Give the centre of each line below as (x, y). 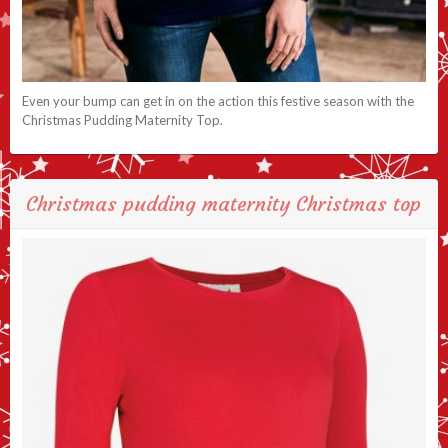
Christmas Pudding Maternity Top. (122, 120)
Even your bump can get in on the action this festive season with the (218, 101)
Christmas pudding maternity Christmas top (223, 203)
